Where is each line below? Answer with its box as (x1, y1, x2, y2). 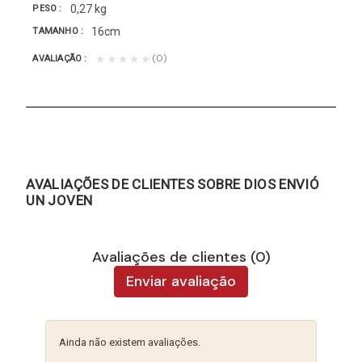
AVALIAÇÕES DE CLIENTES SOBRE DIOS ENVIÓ (26, 175, 320, 192)
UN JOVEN (26, 192, 93, 208)
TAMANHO (32, 26, 82, 37)
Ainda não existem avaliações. (59, 335, 201, 348)
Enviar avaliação (126, 271, 236, 291)
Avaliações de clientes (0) (91, 246, 271, 267)
